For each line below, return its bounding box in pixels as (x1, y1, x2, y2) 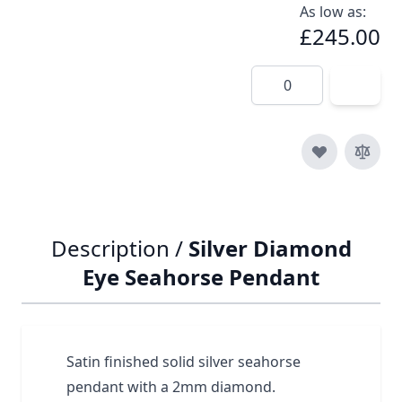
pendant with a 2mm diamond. (66, 376, 279, 397)
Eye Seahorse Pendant (83, 261, 319, 292)
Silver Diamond (188, 232, 352, 263)
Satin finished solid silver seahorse (66, 351, 301, 371)
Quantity (250, 65, 310, 85)
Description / (50, 232, 188, 263)
